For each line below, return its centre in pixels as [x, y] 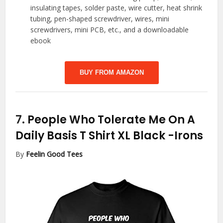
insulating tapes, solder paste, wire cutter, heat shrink [116, 8]
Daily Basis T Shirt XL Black [92, 136]
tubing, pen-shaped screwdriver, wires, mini [100, 19]
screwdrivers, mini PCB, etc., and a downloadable [110, 30]
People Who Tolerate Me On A [111, 120]
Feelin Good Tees [55, 154]
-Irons [186, 136]
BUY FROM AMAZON [111, 73]
